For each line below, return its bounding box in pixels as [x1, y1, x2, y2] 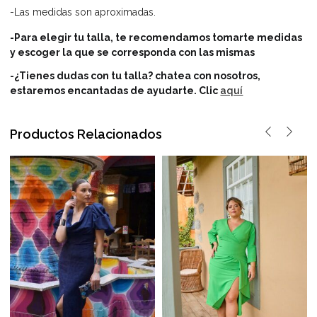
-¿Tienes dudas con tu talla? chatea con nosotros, [10, 69, 261, 81]
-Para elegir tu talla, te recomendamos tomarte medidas [10, 32, 303, 44]
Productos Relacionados [10, 126, 163, 142]
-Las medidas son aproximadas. [10, 6, 156, 18]
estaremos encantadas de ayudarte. [10, 84, 197, 96]
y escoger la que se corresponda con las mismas [10, 47, 255, 59]
